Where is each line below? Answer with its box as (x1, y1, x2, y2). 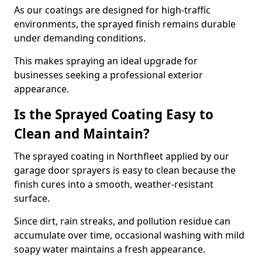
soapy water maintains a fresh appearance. (14, 243, 205, 256)
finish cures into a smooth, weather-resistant (14, 178, 213, 191)
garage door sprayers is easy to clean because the (14, 164, 236, 177)
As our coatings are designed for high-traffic (14, 4, 211, 16)
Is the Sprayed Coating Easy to (14, 105, 213, 123)
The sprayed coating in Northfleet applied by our (14, 150, 229, 163)
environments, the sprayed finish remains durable (14, 18, 236, 30)
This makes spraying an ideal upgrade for (14, 54, 198, 67)
